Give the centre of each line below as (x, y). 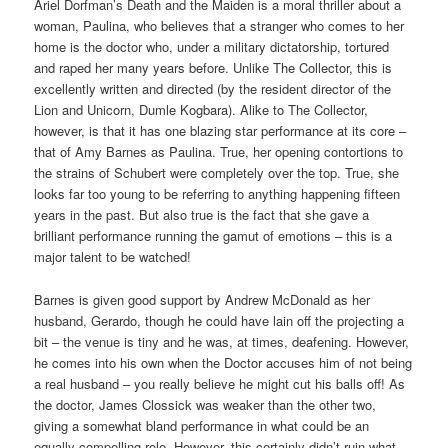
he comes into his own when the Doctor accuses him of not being (223, 362)
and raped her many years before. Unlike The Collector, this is (213, 68)
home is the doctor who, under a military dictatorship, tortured (212, 47)
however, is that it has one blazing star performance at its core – (220, 131)
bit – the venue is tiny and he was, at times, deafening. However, (222, 341)
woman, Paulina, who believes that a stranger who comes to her (219, 26)
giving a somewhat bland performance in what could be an (202, 425)
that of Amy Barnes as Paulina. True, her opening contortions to (219, 152)
